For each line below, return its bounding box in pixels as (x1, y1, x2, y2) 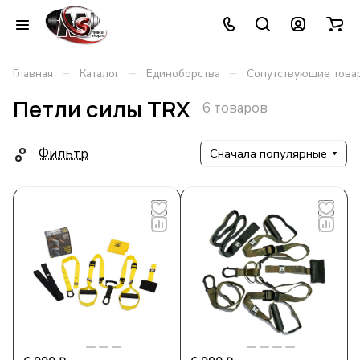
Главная (13, 66, 53, 81)
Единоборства (146, 66, 220, 81)
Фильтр (39, 144, 88, 163)
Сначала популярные (210, 145, 327, 162)
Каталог (80, 66, 120, 81)
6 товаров (202, 99, 268, 117)
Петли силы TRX (13, 94, 190, 124)
